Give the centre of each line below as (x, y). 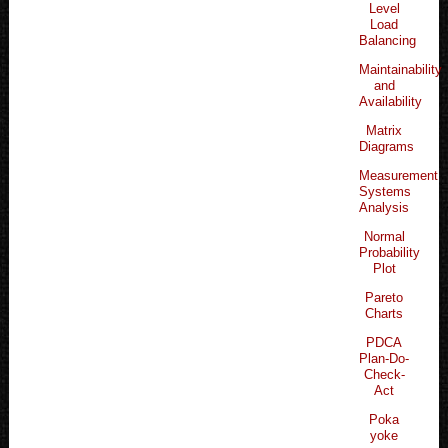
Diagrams (387, 146)
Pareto (384, 297)
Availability (391, 101)
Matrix (384, 130)
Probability (390, 252)
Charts (384, 313)
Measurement (399, 175)
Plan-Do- (384, 358)
